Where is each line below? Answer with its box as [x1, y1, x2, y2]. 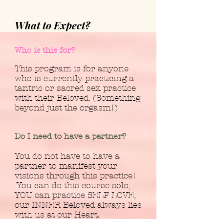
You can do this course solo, [15, 180, 130, 190]
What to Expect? [15, 18, 90, 32]
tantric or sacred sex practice [15, 83, 136, 93]
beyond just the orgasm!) [15, 103, 118, 112]
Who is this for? [15, 45, 75, 55]
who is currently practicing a [15, 73, 134, 83]
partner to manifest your [15, 161, 117, 171]
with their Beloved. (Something [15, 93, 140, 103]
